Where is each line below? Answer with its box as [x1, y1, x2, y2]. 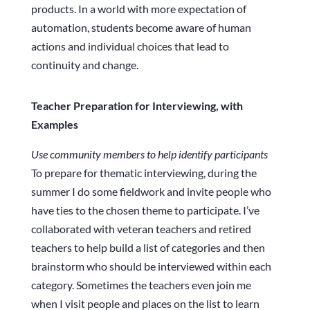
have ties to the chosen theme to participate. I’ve [30, 203, 259, 217]
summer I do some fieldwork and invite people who [30, 185, 271, 199]
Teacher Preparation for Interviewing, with [30, 99, 243, 113]
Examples [30, 118, 78, 131]
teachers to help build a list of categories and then [30, 241, 265, 255]
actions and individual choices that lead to [30, 39, 229, 53]
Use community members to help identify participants [30, 147, 268, 161]
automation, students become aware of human [30, 21, 251, 35]
